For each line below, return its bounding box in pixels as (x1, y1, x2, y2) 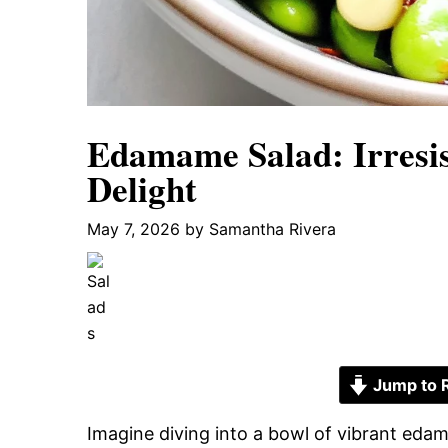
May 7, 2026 (87, 218, 180, 239)
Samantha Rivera (209, 218, 336, 239)
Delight (87, 162, 197, 214)
